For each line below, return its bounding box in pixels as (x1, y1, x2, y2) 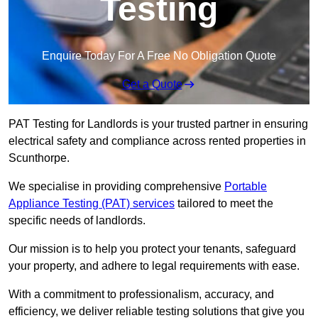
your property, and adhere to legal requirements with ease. (9, 260, 300, 273)
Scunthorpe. (9, 152, 70, 165)
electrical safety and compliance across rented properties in (9, 135, 306, 148)
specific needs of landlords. (9, 214, 146, 227)
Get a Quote (121, 78, 182, 91)
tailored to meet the (175, 197, 273, 210)
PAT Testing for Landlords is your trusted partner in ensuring (9, 118, 308, 131)
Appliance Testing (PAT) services (9, 197, 175, 210)
